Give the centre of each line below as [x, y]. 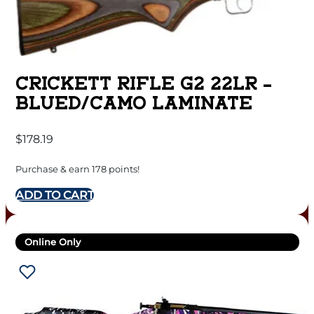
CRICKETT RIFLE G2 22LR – [143, 86]
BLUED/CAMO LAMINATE [134, 105]
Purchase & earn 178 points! [77, 169]
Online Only [53, 241]
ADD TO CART [54, 194]
